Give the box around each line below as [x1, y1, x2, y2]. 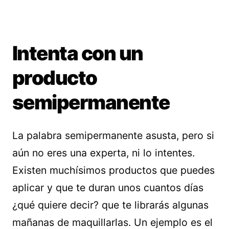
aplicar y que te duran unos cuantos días [12, 181, 203, 194]
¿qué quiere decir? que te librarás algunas [12, 198, 209, 211]
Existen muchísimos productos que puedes [12, 164, 215, 176]
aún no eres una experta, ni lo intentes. [12, 146, 195, 159]
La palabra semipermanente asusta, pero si [12, 129, 214, 142]
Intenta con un [12, 41, 143, 65]
